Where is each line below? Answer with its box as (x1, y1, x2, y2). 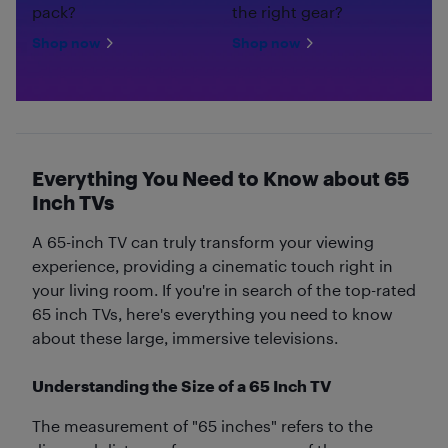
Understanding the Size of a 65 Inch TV (32, 375, 331, 395)
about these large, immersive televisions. (32, 327, 338, 347)
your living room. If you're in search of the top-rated (32, 279, 416, 299)
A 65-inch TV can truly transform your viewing (32, 231, 374, 251)
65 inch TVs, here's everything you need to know (32, 303, 393, 323)
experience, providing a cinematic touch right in (32, 255, 393, 275)
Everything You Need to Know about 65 (32, 165, 409, 190)
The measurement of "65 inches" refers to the (32, 415, 373, 435)
